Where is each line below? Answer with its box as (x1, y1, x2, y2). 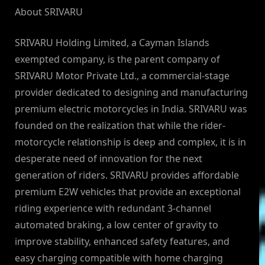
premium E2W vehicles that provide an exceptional (15, 185, 241, 199)
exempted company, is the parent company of (15, 53, 220, 66)
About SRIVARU (15, 5, 85, 19)
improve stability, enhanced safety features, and (15, 235, 230, 248)
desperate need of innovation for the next (15, 152, 202, 166)
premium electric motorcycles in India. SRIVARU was (15, 102, 247, 116)
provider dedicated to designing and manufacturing (15, 86, 248, 99)
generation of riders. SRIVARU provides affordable (15, 169, 239, 182)
